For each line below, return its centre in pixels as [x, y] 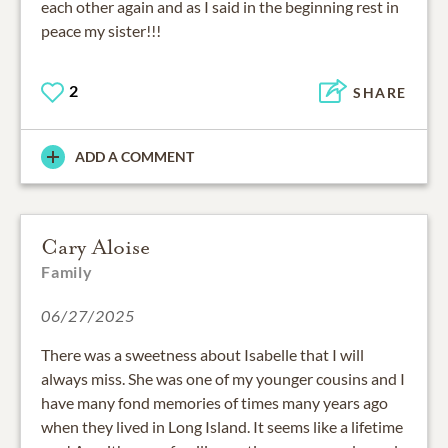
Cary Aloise [95, 247]
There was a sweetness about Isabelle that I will [202, 355]
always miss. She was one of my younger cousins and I [223, 379]
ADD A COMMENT [134, 157]
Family [67, 272]
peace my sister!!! [101, 31]
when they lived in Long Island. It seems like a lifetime [222, 427]
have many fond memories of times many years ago [214, 403]
